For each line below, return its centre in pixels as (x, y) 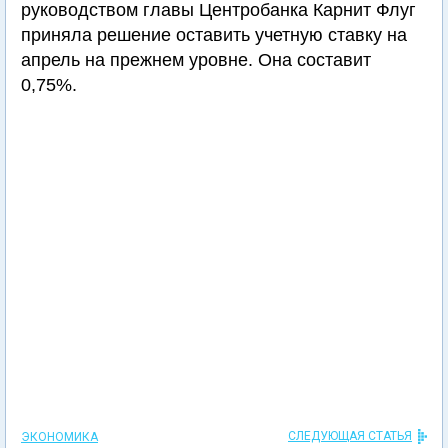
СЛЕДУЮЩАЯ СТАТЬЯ (350, 436)
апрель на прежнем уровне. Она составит (196, 60)
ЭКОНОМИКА (59, 437)
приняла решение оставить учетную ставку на (214, 35)
